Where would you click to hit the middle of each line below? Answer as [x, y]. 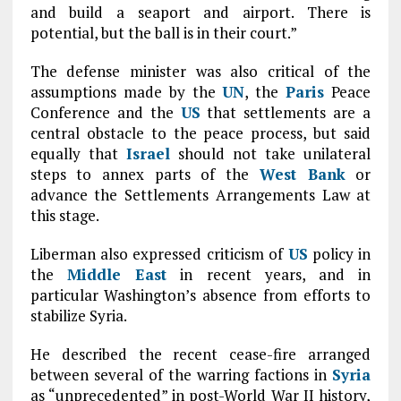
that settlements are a [286, 112]
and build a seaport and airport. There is [200, 12]
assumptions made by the [126, 92]
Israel [148, 154]
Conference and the [105, 112]
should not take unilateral [270, 154]
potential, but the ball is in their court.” [163, 33]
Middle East [117, 274]
